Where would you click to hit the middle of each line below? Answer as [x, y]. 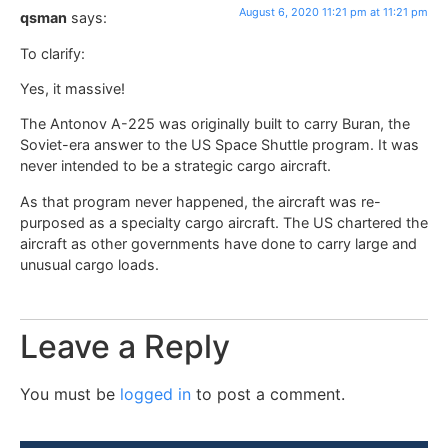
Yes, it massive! [72, 88]
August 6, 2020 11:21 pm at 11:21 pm [333, 12]
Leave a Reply [125, 347]
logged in [155, 394]
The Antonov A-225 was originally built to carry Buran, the [215, 124]
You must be [70, 394]
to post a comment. [268, 394]
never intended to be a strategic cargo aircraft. [175, 166]
